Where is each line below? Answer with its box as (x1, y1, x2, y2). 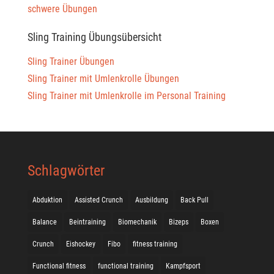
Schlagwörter (27, 162, 105, 179)
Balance (32, 218, 57, 226)
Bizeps (168, 218, 188, 226)
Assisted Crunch (74, 196, 123, 204)
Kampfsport (165, 262, 201, 270)
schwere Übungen (27, 3, 97, 15)
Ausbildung (135, 196, 168, 204)
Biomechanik (117, 218, 157, 226)
